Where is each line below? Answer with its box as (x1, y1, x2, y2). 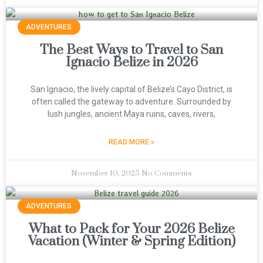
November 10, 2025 (71, 168, 141, 178)
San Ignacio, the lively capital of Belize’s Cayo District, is (31, 85, 232, 94)
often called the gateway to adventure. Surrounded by (32, 97, 231, 106)
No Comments (141, 168, 192, 178)
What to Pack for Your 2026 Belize (28, 221, 235, 238)
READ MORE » (109, 138, 154, 146)
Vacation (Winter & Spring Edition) (28, 233, 235, 250)
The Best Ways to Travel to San (40, 42, 223, 59)
